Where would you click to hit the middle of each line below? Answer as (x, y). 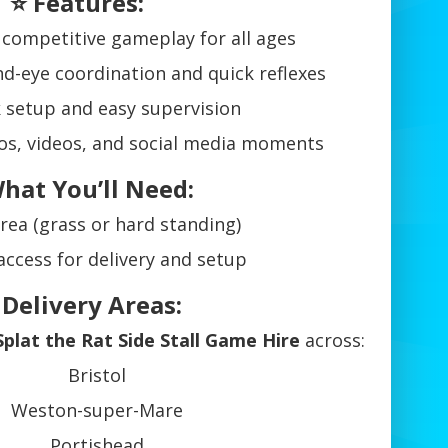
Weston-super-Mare (96, 410)
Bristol (96, 375)
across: (332, 340)
